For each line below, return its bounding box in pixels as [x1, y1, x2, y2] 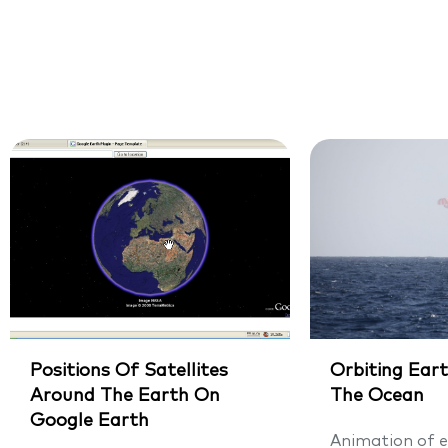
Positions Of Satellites [30, 361, 228, 380]
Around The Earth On [30, 386, 220, 405]
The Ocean [330, 386, 424, 405]
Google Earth [30, 411, 149, 430]
